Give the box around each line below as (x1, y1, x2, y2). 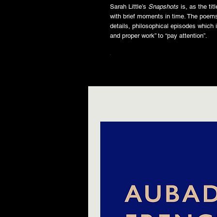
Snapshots (148, 2, 178, 10)
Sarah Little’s (110, 2, 148, 10)
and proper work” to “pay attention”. (110, 31, 207, 39)
